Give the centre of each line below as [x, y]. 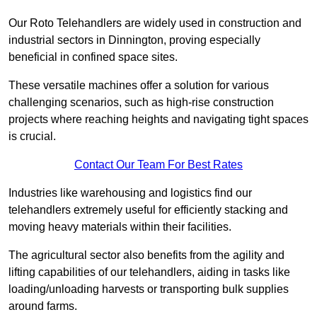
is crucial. [32, 137]
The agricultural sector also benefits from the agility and [146, 255]
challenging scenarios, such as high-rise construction [141, 103]
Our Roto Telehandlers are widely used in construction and [155, 23]
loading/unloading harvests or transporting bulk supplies [149, 289]
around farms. [43, 306]
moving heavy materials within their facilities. [120, 227]
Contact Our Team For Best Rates [158, 165]
